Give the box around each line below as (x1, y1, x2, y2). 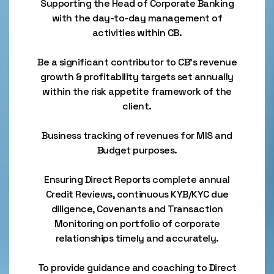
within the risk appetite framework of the (42, 85, 232, 98)
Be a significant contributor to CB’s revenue (37, 56, 237, 68)
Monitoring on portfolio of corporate (54, 217, 220, 230)
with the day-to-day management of (51, 12, 223, 24)
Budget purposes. (97, 144, 177, 157)
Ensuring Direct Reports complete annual (44, 173, 230, 186)
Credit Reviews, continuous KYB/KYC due (45, 188, 229, 201)
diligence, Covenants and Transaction (51, 202, 223, 215)
